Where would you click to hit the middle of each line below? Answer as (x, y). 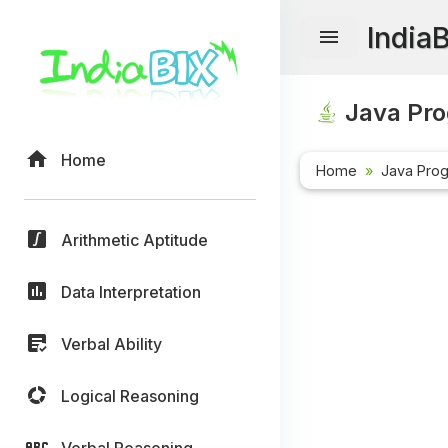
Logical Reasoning (130, 395)
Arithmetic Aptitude (134, 239)
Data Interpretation (131, 291)
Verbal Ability (111, 343)
